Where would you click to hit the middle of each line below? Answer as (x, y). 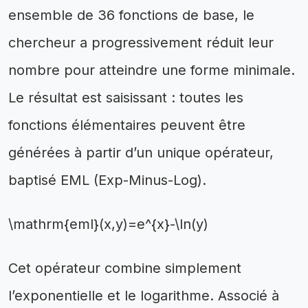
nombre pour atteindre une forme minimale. (152, 70)
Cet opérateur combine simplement (125, 268)
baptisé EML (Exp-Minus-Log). (107, 180)
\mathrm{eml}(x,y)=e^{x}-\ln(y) (108, 224)
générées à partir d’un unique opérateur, (141, 152)
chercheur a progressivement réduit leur (141, 42)
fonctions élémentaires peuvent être (127, 125)
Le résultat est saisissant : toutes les (126, 97)
